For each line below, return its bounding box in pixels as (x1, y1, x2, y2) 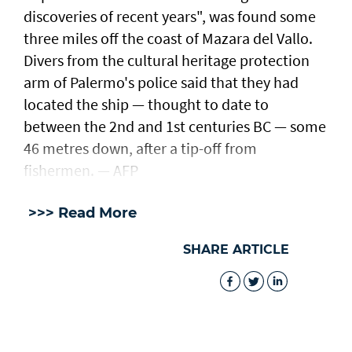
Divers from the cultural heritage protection (24, 50, 310, 71)
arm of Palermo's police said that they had (24, 72, 299, 93)
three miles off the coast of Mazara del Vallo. (24, 28, 313, 49)
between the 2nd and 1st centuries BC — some (24, 116, 326, 137)
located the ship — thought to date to (24, 94, 269, 115)
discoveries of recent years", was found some (24, 6, 316, 27)
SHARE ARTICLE (183, 242, 289, 258)
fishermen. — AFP (24, 160, 138, 181)
